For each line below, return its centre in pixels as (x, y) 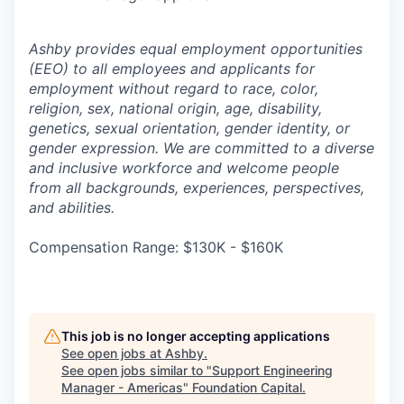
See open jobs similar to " (137, 370)
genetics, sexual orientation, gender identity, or (189, 128)
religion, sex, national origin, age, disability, (175, 108)
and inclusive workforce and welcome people (184, 168)
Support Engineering (272, 370)
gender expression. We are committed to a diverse (202, 148)
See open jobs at (113, 353)
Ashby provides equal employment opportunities (196, 49)
